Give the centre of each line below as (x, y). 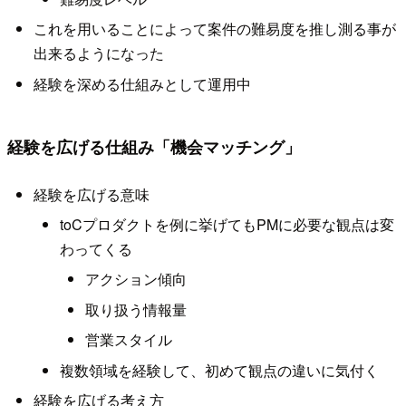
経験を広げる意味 (91, 194)
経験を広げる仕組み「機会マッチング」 (154, 147)
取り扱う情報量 (136, 309)
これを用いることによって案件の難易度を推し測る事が (214, 29)
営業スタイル (129, 340)
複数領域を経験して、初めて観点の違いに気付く (219, 370)
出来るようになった (98, 53)
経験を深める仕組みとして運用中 (142, 83)
